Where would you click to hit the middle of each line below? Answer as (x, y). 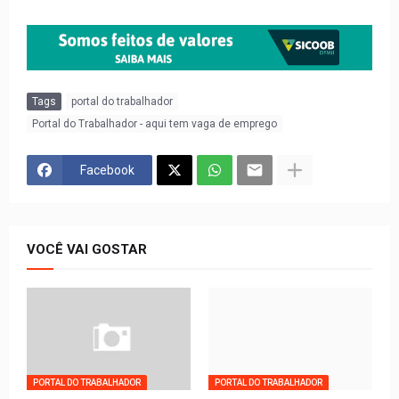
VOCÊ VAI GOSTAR (87, 250)
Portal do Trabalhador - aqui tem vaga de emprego (155, 123)
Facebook (107, 170)
